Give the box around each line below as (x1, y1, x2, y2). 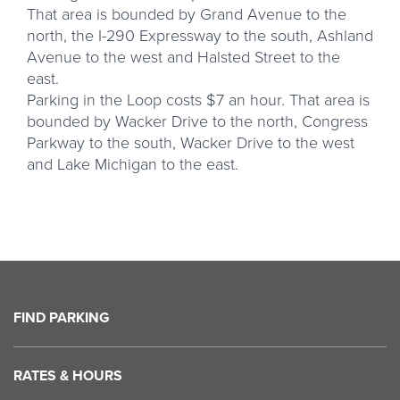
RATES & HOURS (13, 367, 122, 385)
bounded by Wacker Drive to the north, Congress (27, 112, 368, 131)
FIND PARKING (13, 309, 110, 327)
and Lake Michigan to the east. (27, 154, 238, 174)
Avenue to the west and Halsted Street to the (27, 47, 340, 67)
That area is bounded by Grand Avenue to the (27, 4, 346, 24)
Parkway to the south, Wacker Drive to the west (27, 133, 354, 153)
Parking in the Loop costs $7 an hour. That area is (27, 90, 370, 110)
